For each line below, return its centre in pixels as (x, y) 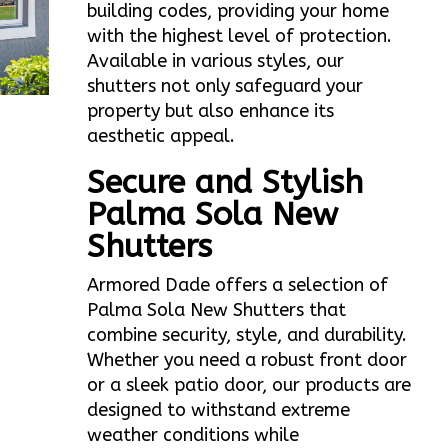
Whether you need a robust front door (247, 360)
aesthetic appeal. (161, 136)
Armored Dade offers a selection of (238, 285)
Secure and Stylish (225, 183)
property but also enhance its (211, 111)
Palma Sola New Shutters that (217, 310)
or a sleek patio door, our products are (249, 385)
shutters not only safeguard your (225, 86)
